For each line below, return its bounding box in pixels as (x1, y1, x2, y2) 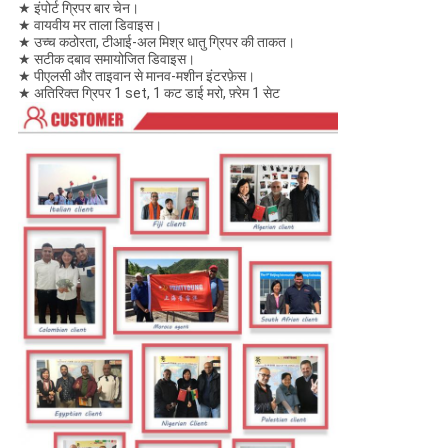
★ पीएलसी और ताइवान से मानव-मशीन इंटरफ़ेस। (17, 68, 255, 84)
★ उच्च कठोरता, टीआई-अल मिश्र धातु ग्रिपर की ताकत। (17, 34, 295, 50)
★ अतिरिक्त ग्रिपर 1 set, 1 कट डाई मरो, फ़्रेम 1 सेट (17, 85, 280, 101)
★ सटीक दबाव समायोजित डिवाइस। (17, 51, 195, 67)
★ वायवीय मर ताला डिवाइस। (17, 17, 162, 33)
